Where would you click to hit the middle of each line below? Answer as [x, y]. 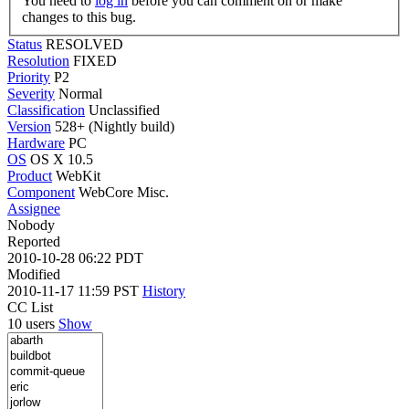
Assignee [34, 208]
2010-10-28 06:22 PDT [75, 257]
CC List [30, 307]
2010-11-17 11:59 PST [75, 290]
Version [29, 126]
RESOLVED [84, 44]
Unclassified [124, 110]
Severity [31, 93]
